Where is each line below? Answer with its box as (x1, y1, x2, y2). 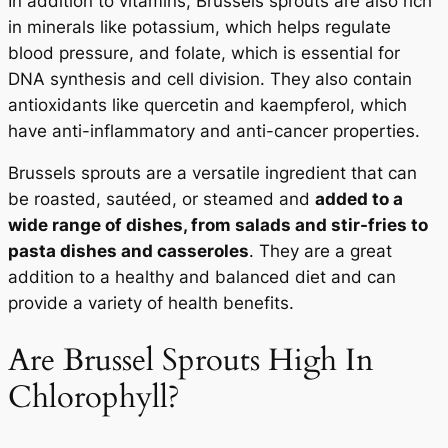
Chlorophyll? (8, 376, 180, 419)
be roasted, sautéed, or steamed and (8, 189, 315, 210)
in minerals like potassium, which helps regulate (8, 16, 391, 37)
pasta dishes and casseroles (8, 241, 249, 262)
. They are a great (249, 241, 392, 262)
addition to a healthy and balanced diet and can (8, 267, 396, 288)
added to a (315, 189, 403, 210)
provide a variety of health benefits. (8, 293, 294, 314)
